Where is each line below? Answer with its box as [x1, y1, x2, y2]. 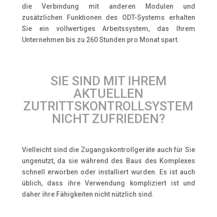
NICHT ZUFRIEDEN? [51, 111, 165, 126]
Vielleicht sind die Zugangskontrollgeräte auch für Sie [21, 146, 196, 154]
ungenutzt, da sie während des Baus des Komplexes [21, 157, 196, 165]
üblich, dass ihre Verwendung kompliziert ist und [21, 179, 196, 187]
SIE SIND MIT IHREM [50, 74, 167, 88]
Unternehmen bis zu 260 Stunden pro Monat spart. [21, 36, 179, 44]
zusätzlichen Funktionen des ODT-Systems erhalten [21, 14, 196, 21]
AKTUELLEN [73, 86, 143, 101]
